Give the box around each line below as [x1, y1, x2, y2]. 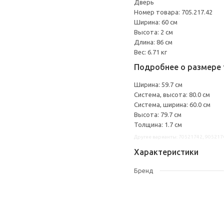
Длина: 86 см [134, 38, 172, 45]
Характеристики [134, 147, 198, 156]
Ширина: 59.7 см [134, 81, 182, 88]
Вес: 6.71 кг [134, 48, 167, 55]
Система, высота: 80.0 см [134, 91, 210, 98]
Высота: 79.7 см [134, 111, 181, 118]
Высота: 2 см [134, 28, 173, 35]
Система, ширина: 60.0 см [134, 101, 210, 108]
